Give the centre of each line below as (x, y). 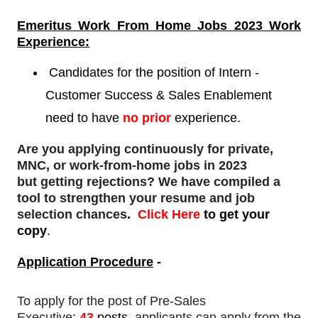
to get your (235, 215)
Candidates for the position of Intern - (152, 73)
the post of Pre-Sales (146, 301)
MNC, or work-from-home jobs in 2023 (132, 166)
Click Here (169, 215)
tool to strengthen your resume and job (136, 198)
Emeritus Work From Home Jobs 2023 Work (159, 26)
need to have (84, 118)
